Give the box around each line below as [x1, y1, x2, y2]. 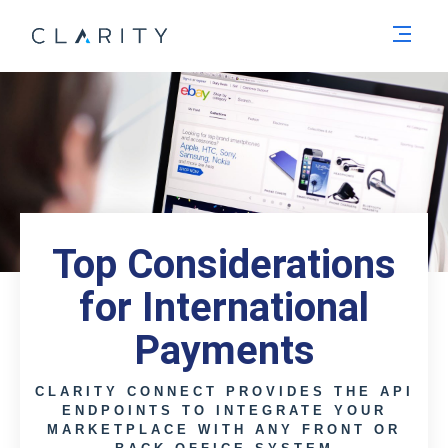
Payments [133, 327, 315, 374]
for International [79, 284, 369, 331]
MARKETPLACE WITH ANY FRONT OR [47, 422, 401, 437]
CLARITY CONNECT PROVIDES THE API [34, 384, 414, 399]
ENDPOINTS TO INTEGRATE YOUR [61, 403, 387, 418]
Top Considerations [52, 241, 396, 288]
